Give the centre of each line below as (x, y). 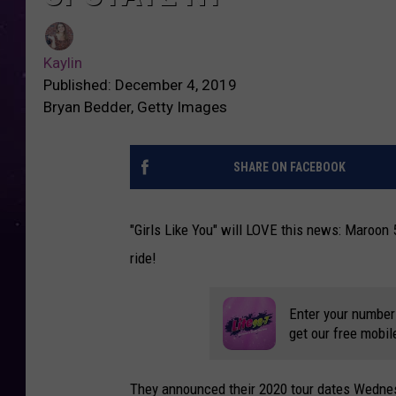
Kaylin (63, 63)
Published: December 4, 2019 (140, 85)
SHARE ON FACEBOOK (289, 168)
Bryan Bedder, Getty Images (135, 107)
